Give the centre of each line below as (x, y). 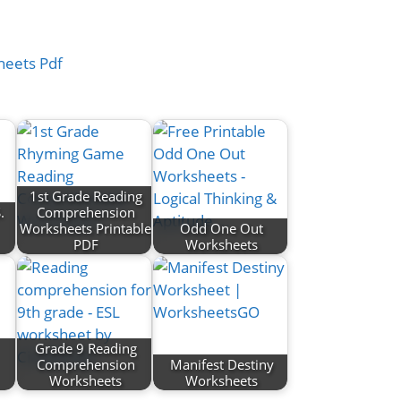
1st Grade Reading (85, 196)
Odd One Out (222, 228)
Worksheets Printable (86, 228)
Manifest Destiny (222, 364)
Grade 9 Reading (85, 348)
